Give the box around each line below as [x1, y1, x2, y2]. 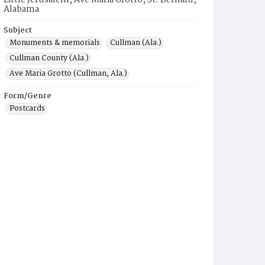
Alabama [4, 2, 39, 17]
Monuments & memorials [9, 37, 100, 49]
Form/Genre [4, 90, 51, 102]
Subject [4, 24, 32, 37]
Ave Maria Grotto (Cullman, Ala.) [9, 67, 127, 80]
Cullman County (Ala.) [9, 52, 89, 64]
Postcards [9, 102, 45, 115]
